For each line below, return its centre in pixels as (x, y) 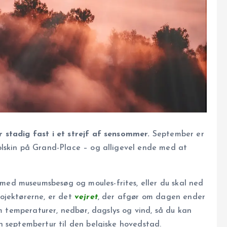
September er (177, 135)
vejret (86, 197)
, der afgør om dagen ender (152, 197)
